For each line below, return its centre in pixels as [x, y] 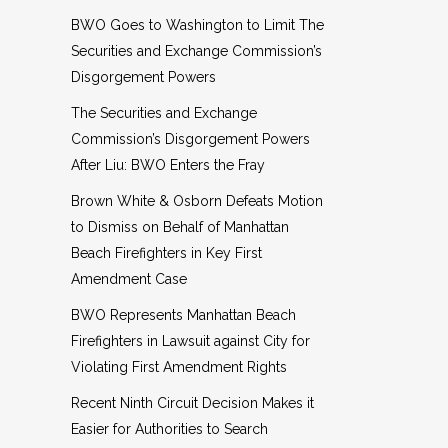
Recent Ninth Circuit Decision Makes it [192, 403]
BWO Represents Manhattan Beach [183, 315]
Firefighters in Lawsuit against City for [190, 341]
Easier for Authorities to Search [169, 429]
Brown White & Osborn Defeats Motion [197, 201]
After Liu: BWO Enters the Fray [168, 165]
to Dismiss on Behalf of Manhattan [180, 227]
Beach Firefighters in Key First [166, 253]
